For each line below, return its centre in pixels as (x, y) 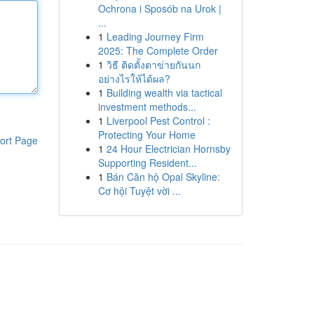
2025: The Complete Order (158, 50)
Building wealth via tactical (164, 93)
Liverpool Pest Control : (158, 121)
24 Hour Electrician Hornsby (168, 149)
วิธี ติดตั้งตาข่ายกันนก (153, 64)
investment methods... (147, 107)
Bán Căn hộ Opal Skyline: (163, 177)
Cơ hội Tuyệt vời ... (139, 191)
